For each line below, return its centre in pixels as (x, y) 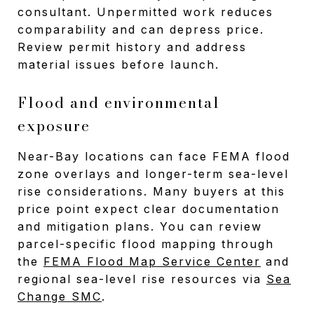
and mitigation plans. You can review (140, 226)
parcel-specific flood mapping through (146, 244)
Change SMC (60, 296)
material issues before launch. (118, 64)
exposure (54, 125)
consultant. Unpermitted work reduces (145, 12)
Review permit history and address (132, 47)
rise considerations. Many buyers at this (151, 191)
